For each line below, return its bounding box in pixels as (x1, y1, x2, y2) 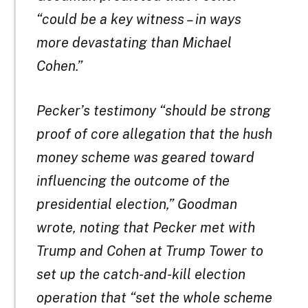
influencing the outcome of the (36, 173, 230, 190)
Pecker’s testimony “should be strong (36, 102, 272, 120)
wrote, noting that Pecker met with (36, 219, 256, 236)
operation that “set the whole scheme (36, 289, 273, 307)
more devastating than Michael (36, 34, 232, 51)
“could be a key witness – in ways (36, 10, 242, 27)
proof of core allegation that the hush (36, 126, 273, 143)
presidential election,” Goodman (36, 196, 238, 213)
